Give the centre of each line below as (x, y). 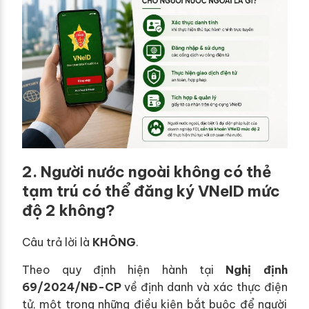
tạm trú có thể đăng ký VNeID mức (151, 191)
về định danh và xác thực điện (204, 287)
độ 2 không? (68, 210)
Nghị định (257, 269)
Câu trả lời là (57, 242)
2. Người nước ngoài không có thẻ (147, 171)
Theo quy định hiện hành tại (124, 269)
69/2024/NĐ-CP (71, 287)
